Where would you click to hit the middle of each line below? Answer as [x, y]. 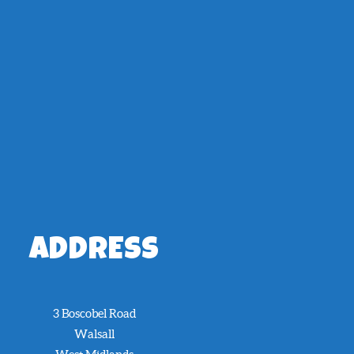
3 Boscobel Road [94, 313]
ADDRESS [94, 252]
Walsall [94, 333]
